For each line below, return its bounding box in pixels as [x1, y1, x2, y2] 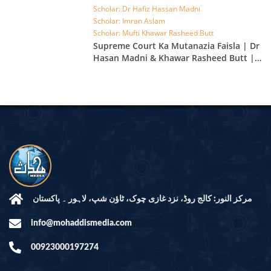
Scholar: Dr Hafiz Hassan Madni [93, 4, 201, 15]
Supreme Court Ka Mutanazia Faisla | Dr [93, 40, 260, 52]
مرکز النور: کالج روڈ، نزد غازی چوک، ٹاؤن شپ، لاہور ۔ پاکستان [33, 195, 252, 204]
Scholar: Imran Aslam [93, 16, 166, 27]
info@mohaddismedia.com [31, 219, 132, 228]
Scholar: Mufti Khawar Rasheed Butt [93, 28, 214, 39]
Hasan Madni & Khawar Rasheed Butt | [93, 52, 255, 64]
